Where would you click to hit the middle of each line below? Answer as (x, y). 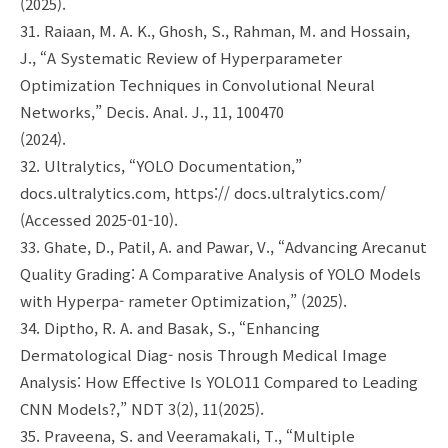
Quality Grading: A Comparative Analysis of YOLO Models (220, 274)
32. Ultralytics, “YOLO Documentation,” (161, 166)
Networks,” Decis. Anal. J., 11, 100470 (152, 112)
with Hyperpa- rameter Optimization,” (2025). (183, 301)
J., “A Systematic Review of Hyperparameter (181, 58)
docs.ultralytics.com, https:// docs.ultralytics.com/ (203, 193)
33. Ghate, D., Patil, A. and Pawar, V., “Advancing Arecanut (223, 247)
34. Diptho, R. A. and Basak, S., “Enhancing (170, 328)
